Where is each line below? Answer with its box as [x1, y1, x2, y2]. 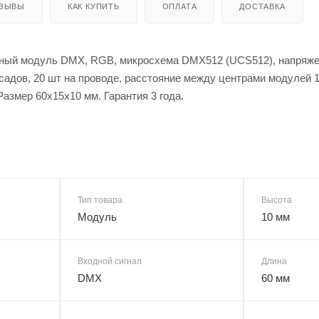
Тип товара [78, 194, 122, 205]
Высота [261, 194, 292, 205]
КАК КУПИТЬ [67, 1, 120, 11]
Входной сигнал [78, 256, 142, 266]
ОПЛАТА [162, 1, 197, 11]
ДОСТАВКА [239, 1, 286, 11]
